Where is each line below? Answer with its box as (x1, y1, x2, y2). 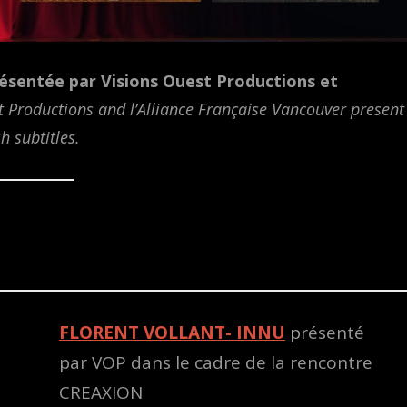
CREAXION (58, 381, 143, 405)
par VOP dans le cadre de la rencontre (58, 351, 372, 375)
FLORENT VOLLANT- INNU (58, 321, 285, 345)
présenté (289, 321, 364, 345)
